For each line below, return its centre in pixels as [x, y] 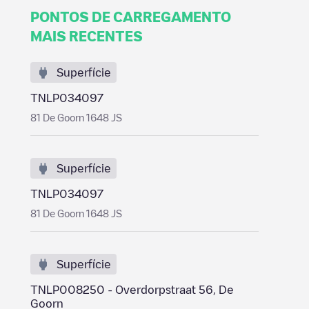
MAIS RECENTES [87, 36]
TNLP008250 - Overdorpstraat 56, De [132, 290]
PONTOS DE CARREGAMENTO [131, 17]
